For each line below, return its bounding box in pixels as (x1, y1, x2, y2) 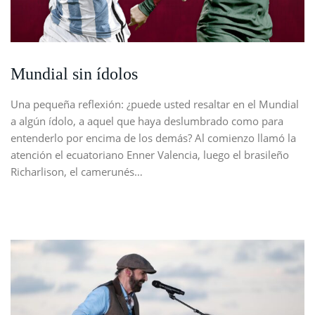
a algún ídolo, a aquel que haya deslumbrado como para (11, 113, 283, 128)
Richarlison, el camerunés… (11, 164, 143, 179)
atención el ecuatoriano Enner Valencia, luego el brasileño (11, 147, 289, 162)
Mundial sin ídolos (11, 64, 138, 83)
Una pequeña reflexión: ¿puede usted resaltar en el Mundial (11, 96, 299, 111)
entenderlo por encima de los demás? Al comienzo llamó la (11, 130, 296, 145)
